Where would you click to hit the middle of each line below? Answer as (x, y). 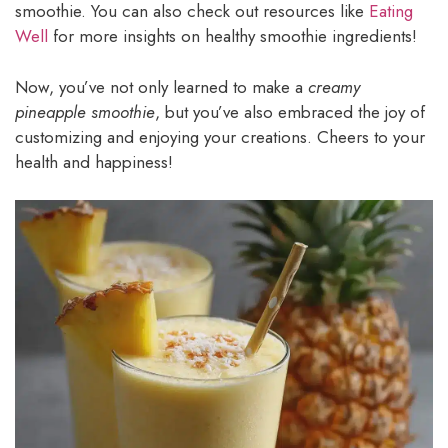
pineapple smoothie (85, 111)
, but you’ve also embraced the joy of (290, 111)
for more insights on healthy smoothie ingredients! (232, 36)
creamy (334, 86)
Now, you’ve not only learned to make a (161, 86)
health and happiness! (94, 161)
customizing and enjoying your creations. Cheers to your (220, 136)
